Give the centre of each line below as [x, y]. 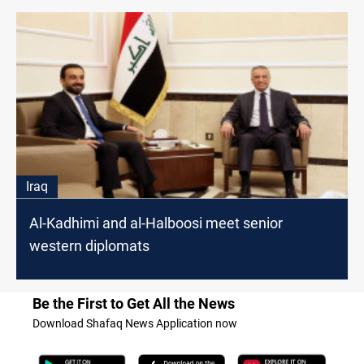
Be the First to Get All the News [134, 303]
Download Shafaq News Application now [135, 323]
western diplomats [89, 245]
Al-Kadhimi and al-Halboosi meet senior [156, 223]
